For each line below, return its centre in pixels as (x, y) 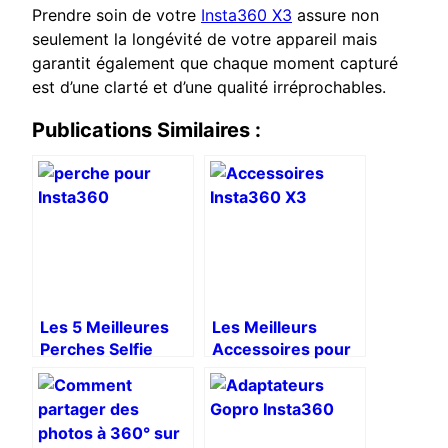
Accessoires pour (281, 349)
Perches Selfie (96, 349)
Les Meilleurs (264, 327)
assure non (335, 15)
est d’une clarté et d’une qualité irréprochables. (209, 87)
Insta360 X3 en (100, 393)
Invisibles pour (97, 371)
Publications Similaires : (146, 130)
